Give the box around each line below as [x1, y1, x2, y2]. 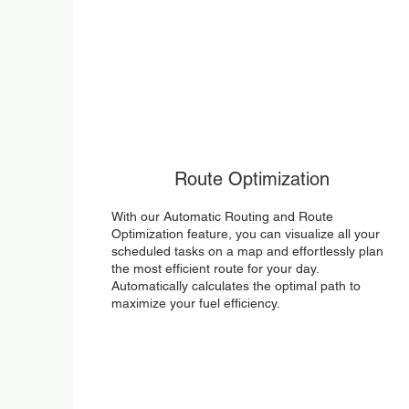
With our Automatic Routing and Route [110, 209, 333, 224]
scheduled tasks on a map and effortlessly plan [110, 244, 383, 258]
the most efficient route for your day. [110, 261, 319, 276]
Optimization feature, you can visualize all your [110, 226, 380, 241]
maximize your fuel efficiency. [110, 296, 280, 310]
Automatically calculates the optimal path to [110, 278, 361, 293]
